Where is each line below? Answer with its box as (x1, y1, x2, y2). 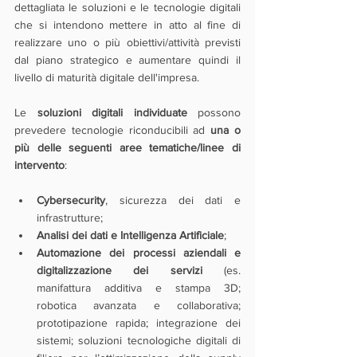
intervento (14, 159, 65, 171)
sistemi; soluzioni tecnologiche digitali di (37, 334, 241, 347)
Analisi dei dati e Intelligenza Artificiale (37, 229, 224, 241)
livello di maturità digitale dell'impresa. (14, 71, 199, 84)
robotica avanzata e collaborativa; (37, 299, 241, 312)
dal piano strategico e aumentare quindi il (14, 53, 241, 66)
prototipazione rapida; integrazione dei (37, 316, 241, 329)
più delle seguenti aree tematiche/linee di (14, 141, 241, 154)
